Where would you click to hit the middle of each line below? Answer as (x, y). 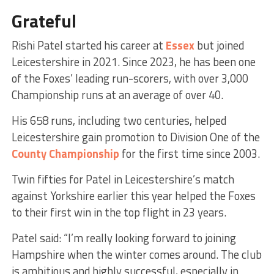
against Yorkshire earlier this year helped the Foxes (133, 195)
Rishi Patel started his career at (88, 45)
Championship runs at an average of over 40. (117, 94)
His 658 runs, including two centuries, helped (119, 120)
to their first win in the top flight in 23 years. (119, 212)
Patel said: (36, 238)
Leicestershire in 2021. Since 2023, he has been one (133, 61)
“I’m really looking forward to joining (150, 238)
